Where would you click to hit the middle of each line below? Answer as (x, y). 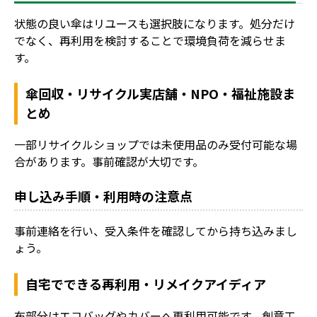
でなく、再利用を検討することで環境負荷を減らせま (150, 40)
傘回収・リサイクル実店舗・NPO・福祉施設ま (161, 93)
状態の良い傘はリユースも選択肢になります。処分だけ (155, 23)
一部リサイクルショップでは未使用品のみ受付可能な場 (156, 144)
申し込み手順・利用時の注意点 (103, 196)
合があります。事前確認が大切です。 (109, 161)
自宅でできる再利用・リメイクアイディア (146, 283)
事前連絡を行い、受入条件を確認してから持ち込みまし (156, 230)
